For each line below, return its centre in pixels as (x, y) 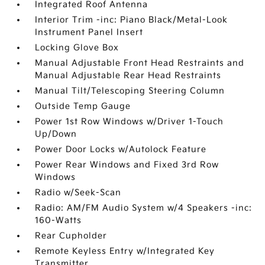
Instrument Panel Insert (89, 32)
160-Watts (59, 220)
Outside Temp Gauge (83, 106)
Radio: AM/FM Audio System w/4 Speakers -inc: (144, 208)
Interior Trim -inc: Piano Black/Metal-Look (132, 20)
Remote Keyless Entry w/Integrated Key (125, 251)
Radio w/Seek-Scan (78, 192)
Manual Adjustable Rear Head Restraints (128, 75)
